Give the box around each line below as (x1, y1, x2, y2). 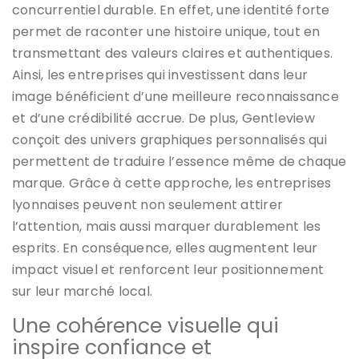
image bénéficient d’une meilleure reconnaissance (12, 87, 339, 107)
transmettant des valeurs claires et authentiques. (12, 44, 333, 63)
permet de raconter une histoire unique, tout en (12, 22, 321, 42)
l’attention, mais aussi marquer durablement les (12, 217, 321, 236)
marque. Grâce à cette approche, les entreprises (12, 174, 332, 193)
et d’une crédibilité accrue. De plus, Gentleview (12, 109, 315, 128)
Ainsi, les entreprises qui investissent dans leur (12, 66, 309, 85)
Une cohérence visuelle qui (12, 312, 279, 341)
